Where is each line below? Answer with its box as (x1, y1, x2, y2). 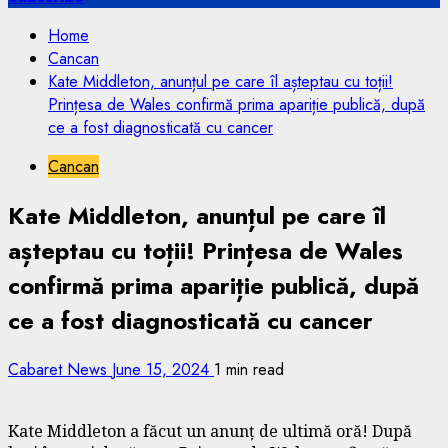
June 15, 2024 (112, 357, 214, 381)
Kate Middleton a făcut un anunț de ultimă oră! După (8, 419, 412, 442)
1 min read (214, 357, 284, 381)
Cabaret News (8, 357, 112, 381)
